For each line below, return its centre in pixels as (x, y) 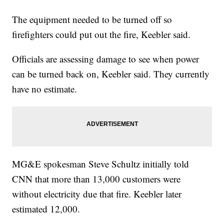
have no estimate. (45, 89)
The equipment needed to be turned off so (92, 19)
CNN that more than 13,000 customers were (96, 179)
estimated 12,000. (46, 209)
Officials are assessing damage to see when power (106, 59)
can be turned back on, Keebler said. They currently (111, 74)
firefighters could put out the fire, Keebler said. (101, 34)
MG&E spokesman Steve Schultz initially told (101, 164)
